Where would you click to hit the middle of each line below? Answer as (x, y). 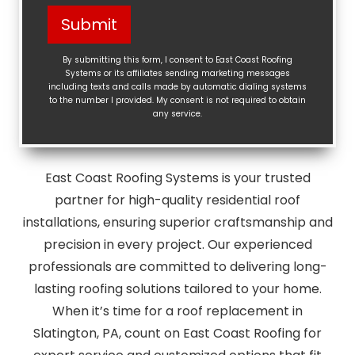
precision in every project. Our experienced (177, 244)
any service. (177, 114)
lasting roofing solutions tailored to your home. (177, 289)
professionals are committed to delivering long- (177, 267)
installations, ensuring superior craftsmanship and (177, 222)
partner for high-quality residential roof (177, 200)
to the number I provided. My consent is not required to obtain (177, 100)
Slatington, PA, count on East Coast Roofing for (177, 333)
